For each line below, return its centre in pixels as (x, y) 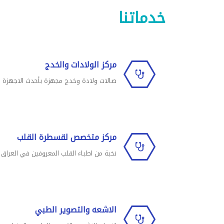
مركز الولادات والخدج (81, 65)
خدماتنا (142, 18)
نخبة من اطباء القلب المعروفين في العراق (59, 153)
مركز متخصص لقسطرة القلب (67, 137)
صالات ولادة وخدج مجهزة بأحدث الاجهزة (59, 81)
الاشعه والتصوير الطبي (76, 210)
